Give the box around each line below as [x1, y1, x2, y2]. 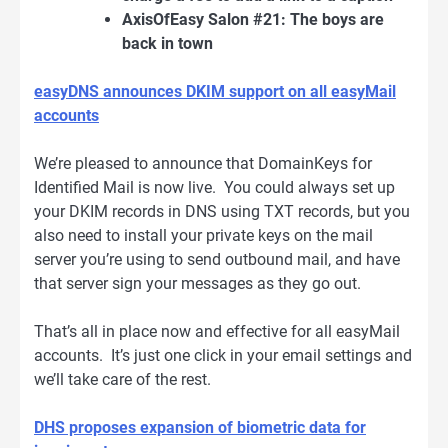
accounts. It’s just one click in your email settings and [34, 345, 412, 365]
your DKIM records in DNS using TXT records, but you [34, 201, 410, 221]
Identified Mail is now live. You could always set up [34, 177, 395, 197]
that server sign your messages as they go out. [34, 273, 361, 293]
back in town [122, 33, 213, 53]
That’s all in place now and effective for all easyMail [34, 321, 400, 341]
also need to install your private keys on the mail [34, 225, 373, 245]
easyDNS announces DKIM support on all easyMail [34, 81, 396, 101]
